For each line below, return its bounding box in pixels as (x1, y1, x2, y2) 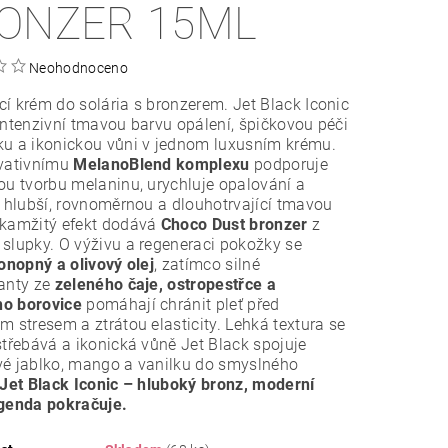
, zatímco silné (154, 254, 260, 274)
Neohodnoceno (29, 59, 128, 76)
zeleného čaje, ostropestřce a (54, 274, 276, 294)
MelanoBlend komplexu (73, 154, 250, 174)
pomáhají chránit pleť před (81, 294, 280, 314)
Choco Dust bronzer (160, 214, 308, 234)
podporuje (249, 154, 328, 174)
